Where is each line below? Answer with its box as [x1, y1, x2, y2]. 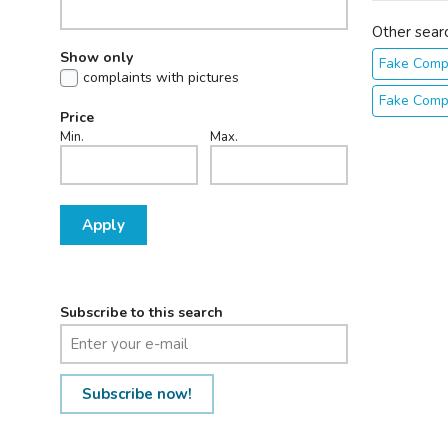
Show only [59, 47, 133, 67]
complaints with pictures [82, 67, 239, 87]
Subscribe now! [81, 383, 192, 404]
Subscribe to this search [59, 302, 223, 322]
